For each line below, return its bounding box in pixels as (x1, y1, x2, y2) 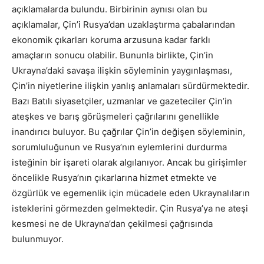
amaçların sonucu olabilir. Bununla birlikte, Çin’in (12, 49, 213, 61)
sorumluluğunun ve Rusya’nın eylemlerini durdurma (12, 141, 227, 153)
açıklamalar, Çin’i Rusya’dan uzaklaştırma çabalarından (12, 18, 235, 30)
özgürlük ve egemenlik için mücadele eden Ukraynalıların (12, 187, 250, 199)
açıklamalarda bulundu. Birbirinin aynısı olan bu (12, 3, 207, 15)
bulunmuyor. (12, 233, 64, 245)
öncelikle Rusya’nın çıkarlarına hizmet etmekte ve (12, 171, 217, 183)
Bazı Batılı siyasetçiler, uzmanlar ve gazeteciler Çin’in (12, 95, 232, 107)
